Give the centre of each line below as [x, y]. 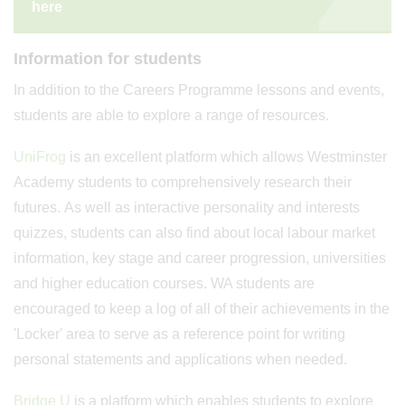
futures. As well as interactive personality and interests [187, 207]
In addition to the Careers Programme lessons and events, [199, 90]
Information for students [108, 59]
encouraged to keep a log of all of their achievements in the [202, 309]
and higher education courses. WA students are [164, 283]
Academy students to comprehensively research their [183, 182]
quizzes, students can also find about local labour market [194, 233]
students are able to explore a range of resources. [171, 115]
